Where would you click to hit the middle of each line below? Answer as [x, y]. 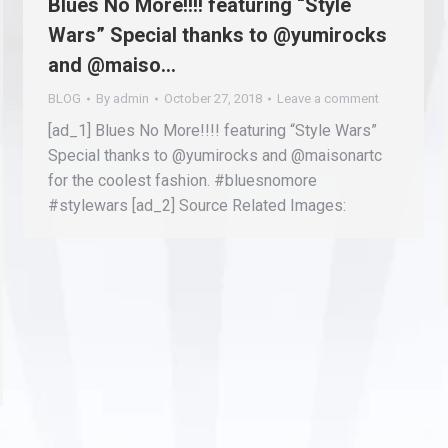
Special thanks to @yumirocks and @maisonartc [215, 155]
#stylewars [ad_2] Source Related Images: [197, 205]
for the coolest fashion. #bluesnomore [182, 180]
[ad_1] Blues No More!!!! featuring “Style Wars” [212, 130]
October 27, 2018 [213, 98]
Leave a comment [328, 98]
